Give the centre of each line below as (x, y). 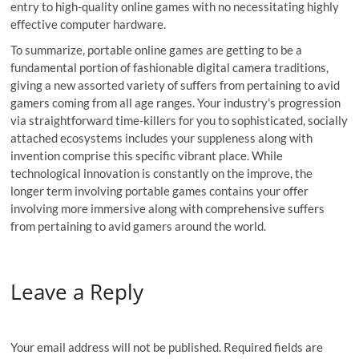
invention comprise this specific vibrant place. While (147, 155)
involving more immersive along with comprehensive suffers (168, 208)
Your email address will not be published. (116, 347)
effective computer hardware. (89, 24)
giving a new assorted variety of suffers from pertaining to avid (175, 85)
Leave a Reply (77, 291)
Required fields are (274, 347)
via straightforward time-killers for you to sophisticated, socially (179, 120)
